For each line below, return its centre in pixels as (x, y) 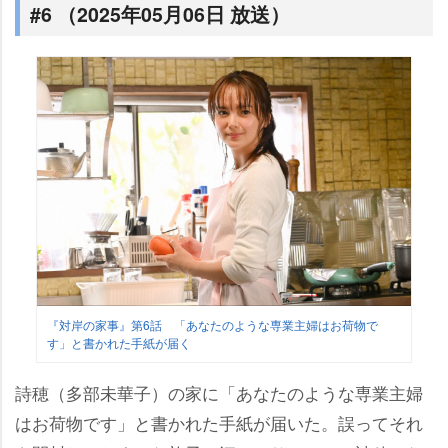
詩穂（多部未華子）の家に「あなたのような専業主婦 (219, 392)
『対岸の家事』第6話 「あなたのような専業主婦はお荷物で (212, 324)
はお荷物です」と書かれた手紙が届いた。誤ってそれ (219, 422)
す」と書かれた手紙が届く (118, 342)
